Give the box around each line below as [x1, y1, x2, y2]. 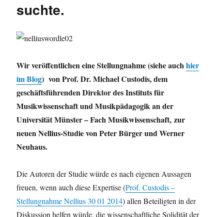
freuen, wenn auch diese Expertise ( [16, 182, 126, 193]
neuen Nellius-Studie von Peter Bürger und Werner [16, 127, 185, 139]
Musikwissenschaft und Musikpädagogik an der [16, 100, 174, 112]
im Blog [16, 73, 42, 85]
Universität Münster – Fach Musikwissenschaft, [16, 114, 174, 125]
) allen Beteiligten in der [123, 196, 196, 206]
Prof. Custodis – [125, 182, 175, 193]
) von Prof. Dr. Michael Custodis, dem [42, 73, 168, 85]
